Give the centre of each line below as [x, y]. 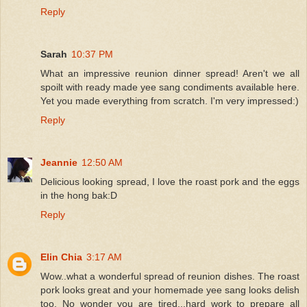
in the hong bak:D [79, 195]
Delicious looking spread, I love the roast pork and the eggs [170, 181]
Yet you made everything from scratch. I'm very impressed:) [170, 100]
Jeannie [59, 162]
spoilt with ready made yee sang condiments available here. [170, 87]
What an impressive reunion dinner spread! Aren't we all [170, 73]
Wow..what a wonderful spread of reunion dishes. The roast [170, 276]
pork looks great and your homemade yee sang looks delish [170, 290]
